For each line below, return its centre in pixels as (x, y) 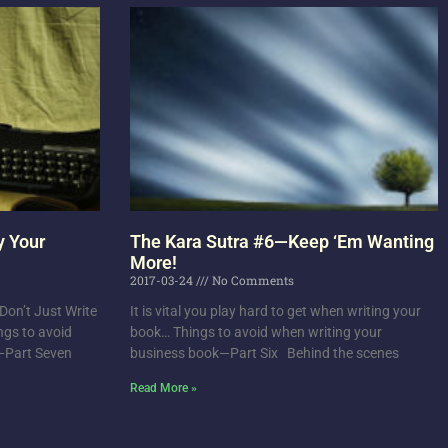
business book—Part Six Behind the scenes (264, 353)
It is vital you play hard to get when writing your (275, 311)
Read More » (163, 388)
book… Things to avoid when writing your (255, 332)
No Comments (251, 280)
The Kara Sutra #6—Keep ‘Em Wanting (281, 242)
